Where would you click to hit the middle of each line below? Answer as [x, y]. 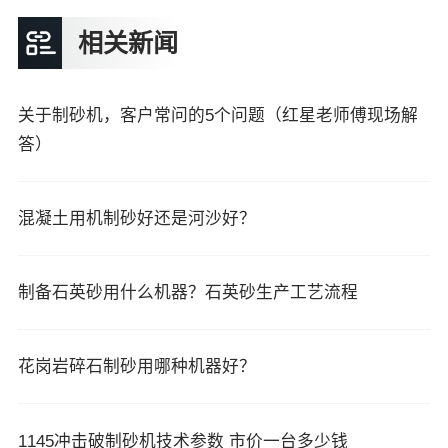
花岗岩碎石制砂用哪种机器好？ [136, 367]
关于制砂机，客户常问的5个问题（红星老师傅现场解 [217, 115]
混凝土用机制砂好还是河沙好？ [136, 218]
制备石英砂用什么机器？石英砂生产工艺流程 [187, 293]
